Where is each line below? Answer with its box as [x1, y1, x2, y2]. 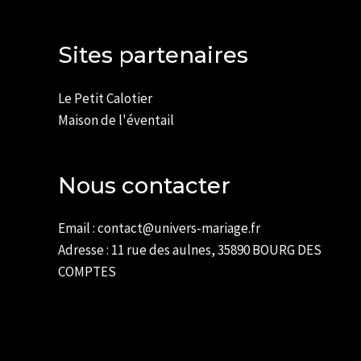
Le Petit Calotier [58, 89, 152, 107]
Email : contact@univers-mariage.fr [58, 219, 260, 238]
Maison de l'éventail [58, 110, 174, 129]
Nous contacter [58, 172, 230, 200]
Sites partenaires [58, 41, 248, 69]
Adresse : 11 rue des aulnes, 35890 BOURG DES [58, 241, 322, 259]
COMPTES [58, 263, 116, 281]
